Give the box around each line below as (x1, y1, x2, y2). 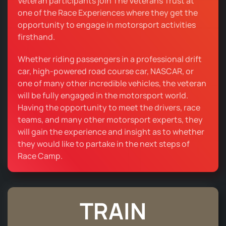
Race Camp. (18, 150, 63, 161)
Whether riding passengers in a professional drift (18, 53, 202, 65)
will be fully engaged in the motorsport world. (18, 89, 188, 101)
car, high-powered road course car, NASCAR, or (18, 65, 194, 77)
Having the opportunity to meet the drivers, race (18, 101, 200, 113)
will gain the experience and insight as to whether (18, 126, 204, 137)
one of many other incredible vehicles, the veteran (18, 77, 206, 89)
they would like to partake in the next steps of (18, 138, 190, 149)
